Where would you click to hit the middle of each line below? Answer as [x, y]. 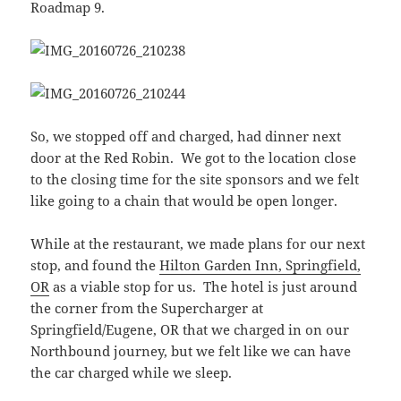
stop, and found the [95, 265]
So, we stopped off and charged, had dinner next [186, 137]
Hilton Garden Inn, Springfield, [260, 265]
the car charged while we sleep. [132, 373]
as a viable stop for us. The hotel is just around [204, 287]
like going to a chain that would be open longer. [184, 201]
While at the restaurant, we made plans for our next [198, 244]
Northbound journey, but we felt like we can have [191, 351]
